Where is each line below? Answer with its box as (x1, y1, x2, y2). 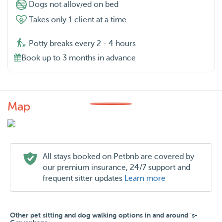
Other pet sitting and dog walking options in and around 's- (10, 211, 198, 219)
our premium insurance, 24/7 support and (43, 163, 190, 172)
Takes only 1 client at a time (29, 15, 126, 25)
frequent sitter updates (43, 173, 124, 183)
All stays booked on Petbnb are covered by (43, 152, 194, 161)
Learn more (124, 173, 166, 183)
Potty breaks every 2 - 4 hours (29, 39, 136, 48)
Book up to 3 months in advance (21, 53, 136, 62)
